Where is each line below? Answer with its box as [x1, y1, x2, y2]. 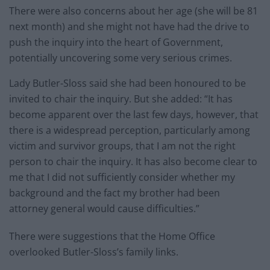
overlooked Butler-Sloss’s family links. [9, 245, 178, 259]
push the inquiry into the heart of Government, [9, 35, 223, 49]
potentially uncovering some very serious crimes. [9, 51, 232, 64]
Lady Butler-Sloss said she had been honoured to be [9, 76, 246, 90]
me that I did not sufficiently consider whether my [9, 170, 235, 184]
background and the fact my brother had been [9, 186, 220, 199]
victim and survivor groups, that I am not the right [9, 139, 236, 152]
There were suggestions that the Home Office [9, 229, 215, 243]
